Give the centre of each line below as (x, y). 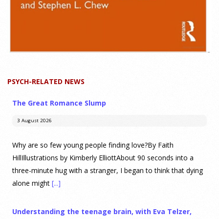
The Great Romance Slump (59, 103)
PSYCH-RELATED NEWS (46, 82)
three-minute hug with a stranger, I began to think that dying (108, 171)
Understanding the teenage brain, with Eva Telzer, (102, 212)
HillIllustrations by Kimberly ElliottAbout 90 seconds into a (103, 158)
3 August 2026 (34, 121)
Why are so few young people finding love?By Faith (93, 145)
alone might (32, 183)
